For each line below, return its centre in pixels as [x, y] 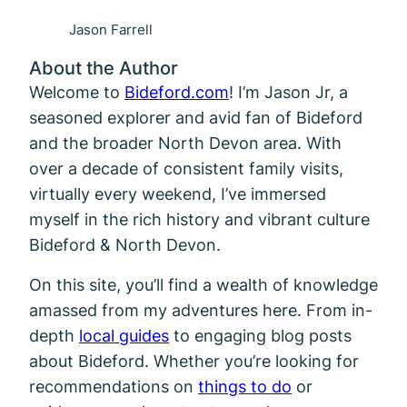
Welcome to [77, 91]
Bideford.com [177, 91]
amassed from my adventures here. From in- [201, 309]
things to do [245, 386]
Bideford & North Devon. [125, 244]
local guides [124, 335]
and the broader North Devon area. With [185, 142]
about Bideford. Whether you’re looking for [194, 360]
